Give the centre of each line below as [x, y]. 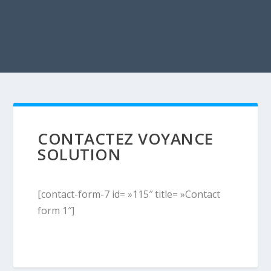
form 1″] [56, 211]
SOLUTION [80, 154]
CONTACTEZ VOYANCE [126, 139]
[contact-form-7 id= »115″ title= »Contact [129, 194]
